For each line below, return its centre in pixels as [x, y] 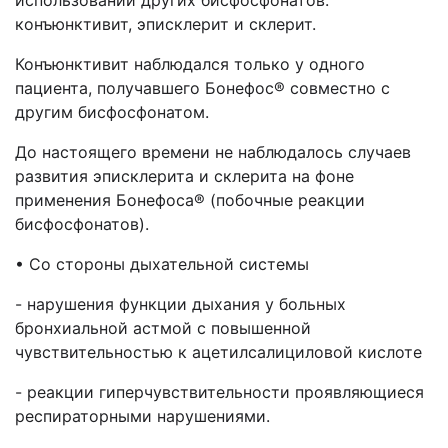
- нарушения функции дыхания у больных [180, 304]
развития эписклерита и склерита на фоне [184, 176]
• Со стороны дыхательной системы [162, 264]
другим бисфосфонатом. [112, 112]
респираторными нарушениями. [142, 416]
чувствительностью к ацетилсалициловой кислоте [218, 352]
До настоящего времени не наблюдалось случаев [213, 152]
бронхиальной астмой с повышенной [163, 328]
